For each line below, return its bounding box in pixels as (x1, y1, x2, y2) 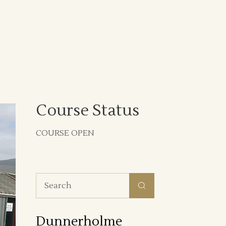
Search (35, 172, 63, 182)
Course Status (36, 100, 139, 121)
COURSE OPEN (36, 128, 94, 138)
